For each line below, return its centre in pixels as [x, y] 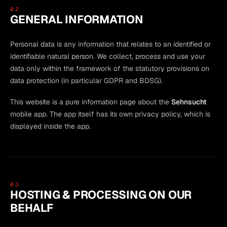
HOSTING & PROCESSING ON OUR [101, 194]
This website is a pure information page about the [91, 102]
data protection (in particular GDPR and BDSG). [86, 80]
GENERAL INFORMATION [77, 19]
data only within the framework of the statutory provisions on [110, 68]
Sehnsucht [189, 102]
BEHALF [32, 207]
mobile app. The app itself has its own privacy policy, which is [110, 114]
